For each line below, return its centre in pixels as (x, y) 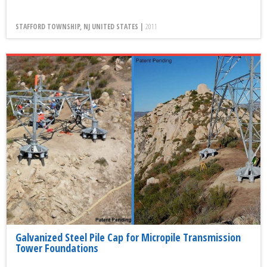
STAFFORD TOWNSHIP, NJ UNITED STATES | (80, 26)
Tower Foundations (57, 248)
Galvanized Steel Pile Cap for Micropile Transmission (128, 237)
